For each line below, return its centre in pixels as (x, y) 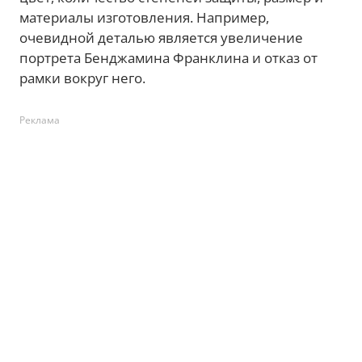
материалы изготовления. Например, (144, 17)
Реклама (40, 120)
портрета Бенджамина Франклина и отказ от (168, 58)
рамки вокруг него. (82, 78)
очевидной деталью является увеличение (161, 38)
